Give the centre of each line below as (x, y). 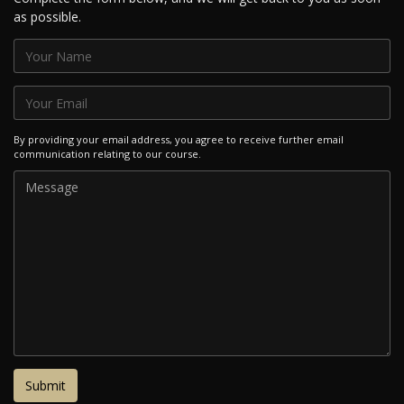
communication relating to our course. (107, 153)
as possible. (47, 17)
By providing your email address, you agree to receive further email (179, 139)
